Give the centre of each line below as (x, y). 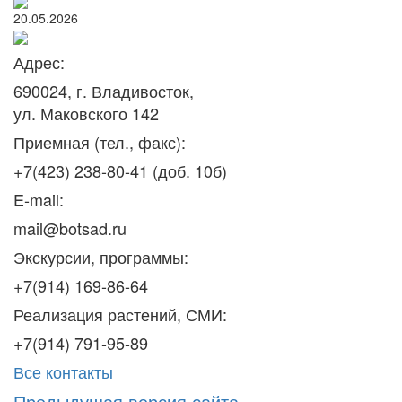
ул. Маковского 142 (86, 114)
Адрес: (39, 62)
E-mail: (39, 200)
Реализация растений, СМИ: (120, 315)
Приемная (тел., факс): (100, 142)
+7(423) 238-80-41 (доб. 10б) (120, 171)
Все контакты (63, 372)
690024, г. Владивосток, (104, 91)
